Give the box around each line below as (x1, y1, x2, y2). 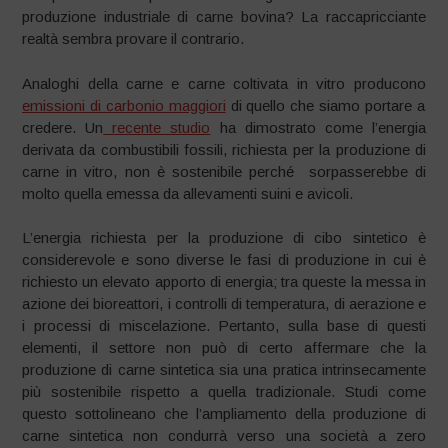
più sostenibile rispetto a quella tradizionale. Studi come (22, 383, 426, 401)
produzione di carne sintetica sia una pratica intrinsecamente (22, 361, 426, 379)
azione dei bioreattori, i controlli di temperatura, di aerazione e (22, 295, 426, 313)
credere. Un (22, 118, 104, 136)
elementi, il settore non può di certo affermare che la (22, 339, 426, 357)
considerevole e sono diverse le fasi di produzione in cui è (22, 251, 426, 269)
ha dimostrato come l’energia (210, 118, 426, 136)
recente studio (103, 118, 211, 136)
